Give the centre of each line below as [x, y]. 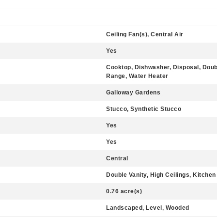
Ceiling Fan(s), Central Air [145, 34]
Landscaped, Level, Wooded [148, 208]
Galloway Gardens [133, 93]
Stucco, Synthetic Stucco [144, 109]
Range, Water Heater [137, 76]
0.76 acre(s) [124, 191]
